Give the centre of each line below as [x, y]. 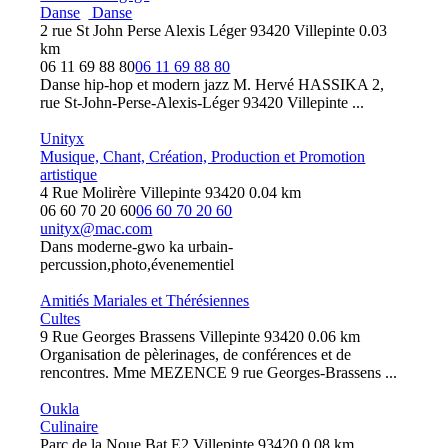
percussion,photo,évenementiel [137, 264]
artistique [69, 174]
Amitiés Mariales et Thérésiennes [145, 300]
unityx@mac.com [96, 228]
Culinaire [69, 426]
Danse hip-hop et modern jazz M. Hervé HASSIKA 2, [212, 84]
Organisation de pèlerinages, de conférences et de [196, 354]
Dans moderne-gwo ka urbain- [137, 246]
